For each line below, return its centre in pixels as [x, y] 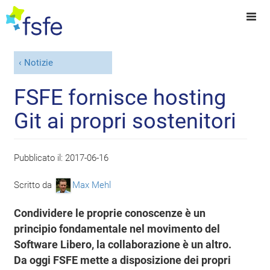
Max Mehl [92, 185]
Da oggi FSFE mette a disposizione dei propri [123, 260]
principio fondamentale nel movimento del [117, 229]
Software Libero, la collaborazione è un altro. [123, 244]
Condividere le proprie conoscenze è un [110, 213]
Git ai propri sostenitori [125, 121]
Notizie [38, 63]
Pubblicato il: [40, 158]
